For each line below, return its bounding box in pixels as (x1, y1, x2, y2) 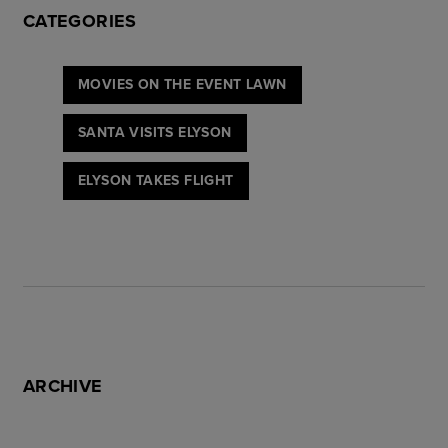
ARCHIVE (23, 372, 103, 399)
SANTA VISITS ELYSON (78, 121, 232, 142)
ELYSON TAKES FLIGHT (78, 169, 234, 190)
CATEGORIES (23, 7, 137, 34)
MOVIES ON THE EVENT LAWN (78, 73, 287, 94)
